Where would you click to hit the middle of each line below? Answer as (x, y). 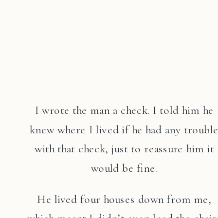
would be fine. (124, 168)
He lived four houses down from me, (124, 199)
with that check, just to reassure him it (124, 148)
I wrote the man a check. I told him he (124, 110)
